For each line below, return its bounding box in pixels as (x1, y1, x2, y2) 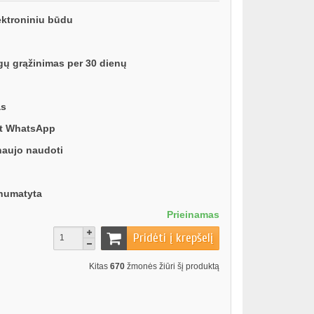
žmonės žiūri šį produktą (125, 261, 219, 272)
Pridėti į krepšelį (133, 230, 213, 245)
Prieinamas (167, 208, 219, 220)
